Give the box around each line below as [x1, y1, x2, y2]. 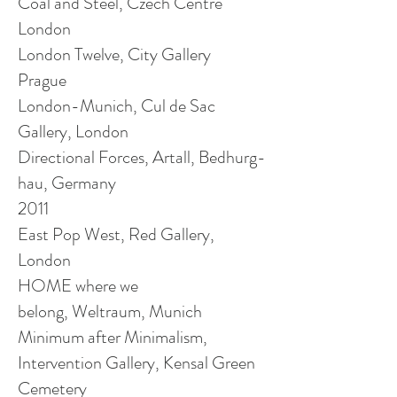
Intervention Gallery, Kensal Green [18, 350, 255, 376]
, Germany [43, 170, 116, 196]
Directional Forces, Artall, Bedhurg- [18, 144, 266, 170]
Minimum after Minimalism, [18, 324, 207, 350]
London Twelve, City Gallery [18, 42, 211, 67]
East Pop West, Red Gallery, [18, 222, 214, 247]
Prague [18, 67, 70, 93]
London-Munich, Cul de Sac [18, 93, 215, 119]
